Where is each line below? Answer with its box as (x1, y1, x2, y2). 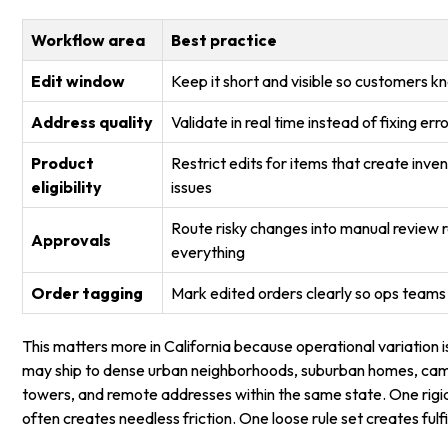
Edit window (31, 71, 126, 92)
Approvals (31, 230, 112, 251)
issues (171, 177, 213, 198)
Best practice (171, 30, 278, 51)
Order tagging (31, 283, 144, 304)
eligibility (31, 177, 103, 198)
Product (31, 153, 95, 174)
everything (171, 242, 246, 263)
